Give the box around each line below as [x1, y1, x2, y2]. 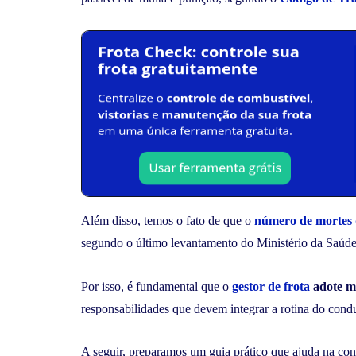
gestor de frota [232, 279, 310, 293]
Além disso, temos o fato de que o [81, 214, 254, 228]
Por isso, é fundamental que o [81, 279, 232, 293]
